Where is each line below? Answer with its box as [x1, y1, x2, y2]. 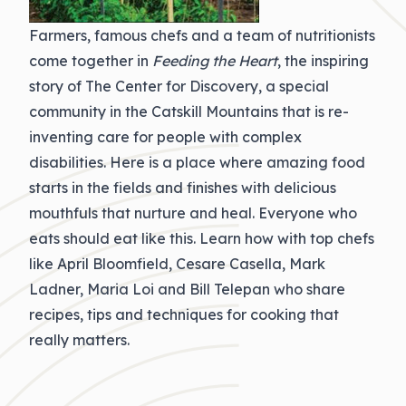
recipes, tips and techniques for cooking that [29, 305, 339, 324]
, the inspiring [277, 52, 369, 70]
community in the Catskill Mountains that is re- [29, 102, 349, 121]
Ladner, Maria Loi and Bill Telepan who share [29, 280, 345, 298]
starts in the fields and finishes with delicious [29, 179, 336, 197]
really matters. [29, 331, 130, 349]
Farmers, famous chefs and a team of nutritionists [29, 26, 375, 44]
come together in [29, 52, 152, 70]
